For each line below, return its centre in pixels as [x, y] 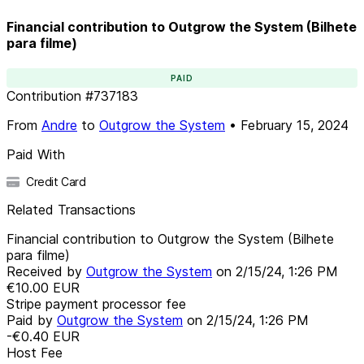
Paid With [36, 154]
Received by [46, 271]
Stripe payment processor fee [96, 303]
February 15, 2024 [295, 125]
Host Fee [35, 352]
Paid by [32, 320]
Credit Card [56, 181]
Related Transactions [71, 209]
